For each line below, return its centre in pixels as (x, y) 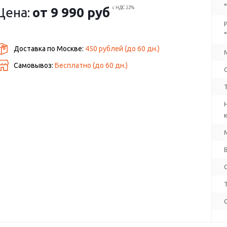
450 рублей (104, 49)
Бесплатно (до (80, 65)
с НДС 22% (124, 8)
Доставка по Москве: (50, 49)
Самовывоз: (34, 65)
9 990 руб (81, 12)
